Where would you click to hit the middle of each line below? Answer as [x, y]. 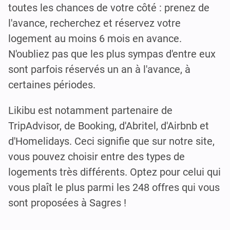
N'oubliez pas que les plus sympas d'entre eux [112, 54]
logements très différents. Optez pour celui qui [114, 172]
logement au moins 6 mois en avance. [95, 39]
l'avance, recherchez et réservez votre [94, 23]
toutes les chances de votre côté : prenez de [109, 8]
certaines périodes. [52, 85]
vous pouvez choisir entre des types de [97, 157]
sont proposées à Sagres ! [67, 203]
